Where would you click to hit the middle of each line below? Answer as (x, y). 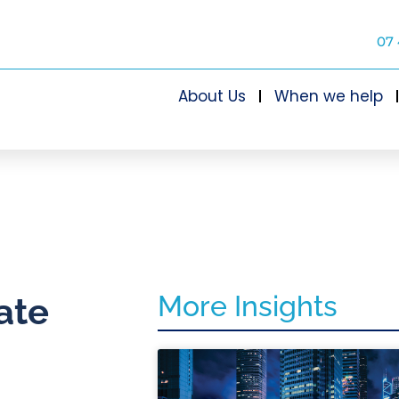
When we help (328, 96)
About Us (212, 96)
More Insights (247, 306)
